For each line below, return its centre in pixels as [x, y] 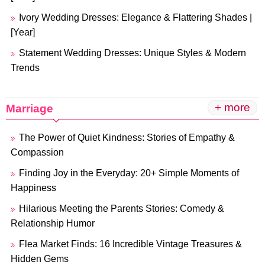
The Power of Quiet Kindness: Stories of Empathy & [127, 138]
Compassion [37, 152]
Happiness [33, 188]
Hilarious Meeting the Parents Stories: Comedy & [122, 209]
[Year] [23, 32]
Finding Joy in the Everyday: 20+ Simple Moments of [129, 173]
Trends [25, 68]
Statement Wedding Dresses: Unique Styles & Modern [132, 53]
